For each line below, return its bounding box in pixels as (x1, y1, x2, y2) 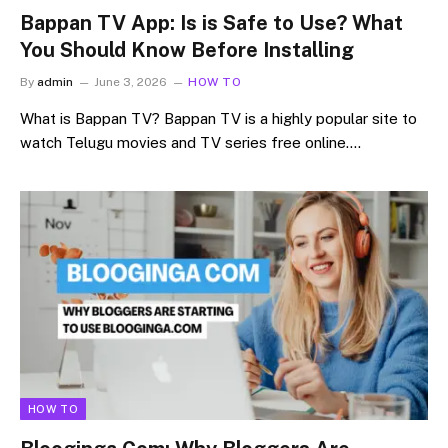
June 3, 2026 (94, 74, 167, 89)
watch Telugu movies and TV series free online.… (20, 133, 361, 151)
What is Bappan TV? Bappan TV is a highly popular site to (20, 109, 417, 127)
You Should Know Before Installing (20, 37, 354, 62)
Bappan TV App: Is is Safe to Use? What (20, 10, 403, 35)
